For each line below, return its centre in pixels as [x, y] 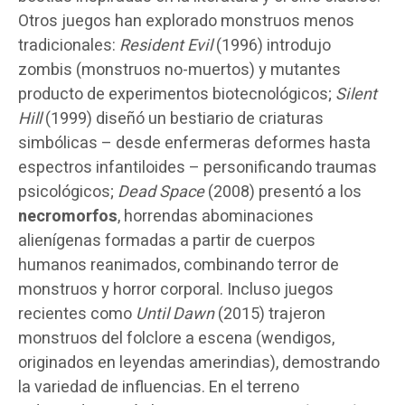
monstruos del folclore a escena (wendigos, [176, 338]
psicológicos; [68, 192]
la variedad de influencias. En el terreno [159, 387]
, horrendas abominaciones [216, 216]
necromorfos [68, 216]
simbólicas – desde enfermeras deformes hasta [194, 143]
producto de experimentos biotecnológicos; [177, 94]
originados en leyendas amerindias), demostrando [199, 363]
